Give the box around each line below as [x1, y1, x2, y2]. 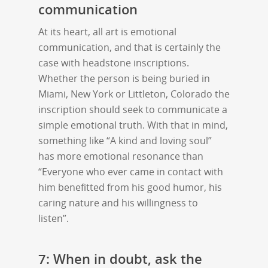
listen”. [38, 211, 69, 225]
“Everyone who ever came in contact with [38, 165, 223, 178]
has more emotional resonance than [38, 149, 203, 163]
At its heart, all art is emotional [38, 25, 176, 38]
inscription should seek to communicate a [38, 102, 227, 116]
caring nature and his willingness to [38, 196, 198, 209]
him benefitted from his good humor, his [38, 180, 222, 194]
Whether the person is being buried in [38, 71, 210, 85]
